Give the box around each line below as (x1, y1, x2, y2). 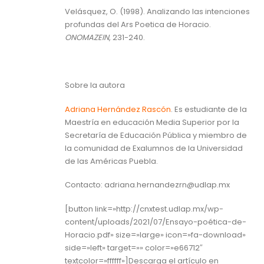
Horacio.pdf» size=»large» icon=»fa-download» (65, 229, 246, 240)
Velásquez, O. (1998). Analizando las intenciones (65, 6, 250, 18)
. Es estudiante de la (171, 103, 247, 115)
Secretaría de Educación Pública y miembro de (65, 129, 247, 141)
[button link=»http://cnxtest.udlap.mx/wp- (65, 203, 223, 214)
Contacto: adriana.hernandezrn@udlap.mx (65, 179, 230, 191)
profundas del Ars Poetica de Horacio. (65, 19, 211, 31)
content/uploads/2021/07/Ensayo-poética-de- (65, 216, 246, 227)
